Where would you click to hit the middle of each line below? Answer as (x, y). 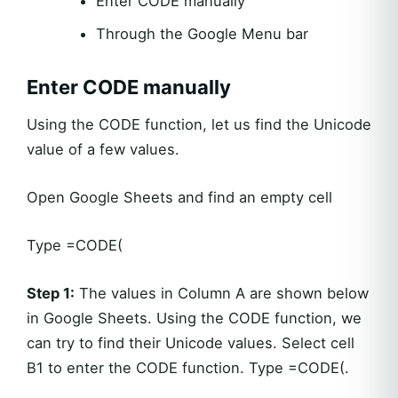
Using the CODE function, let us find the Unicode (199, 125)
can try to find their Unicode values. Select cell (191, 343)
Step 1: (51, 294)
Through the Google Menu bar (202, 34)
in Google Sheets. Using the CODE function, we (194, 318)
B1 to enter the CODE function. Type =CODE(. (188, 368)
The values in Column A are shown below (222, 294)
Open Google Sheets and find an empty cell (179, 198)
